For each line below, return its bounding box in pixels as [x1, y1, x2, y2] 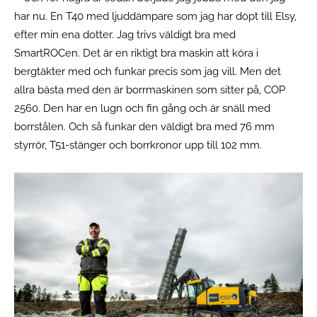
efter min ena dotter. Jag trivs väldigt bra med [14, 28, 236, 41]
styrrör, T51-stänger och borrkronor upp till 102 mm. [14, 138, 265, 151]
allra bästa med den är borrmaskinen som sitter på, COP [14, 83, 285, 96]
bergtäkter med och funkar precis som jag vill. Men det [14, 64, 281, 78]
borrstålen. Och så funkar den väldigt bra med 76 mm [14, 120, 275, 133]
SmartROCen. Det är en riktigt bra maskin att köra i [14, 46, 258, 59]
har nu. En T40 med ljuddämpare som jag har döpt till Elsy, [14, 9, 296, 23]
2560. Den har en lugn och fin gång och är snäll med [14, 101, 270, 115]
